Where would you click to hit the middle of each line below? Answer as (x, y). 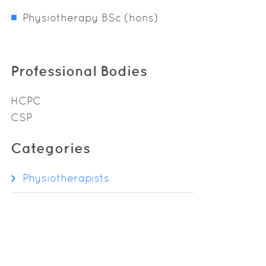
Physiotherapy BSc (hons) (91, 18)
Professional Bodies (79, 71)
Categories (50, 148)
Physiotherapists (66, 178)
